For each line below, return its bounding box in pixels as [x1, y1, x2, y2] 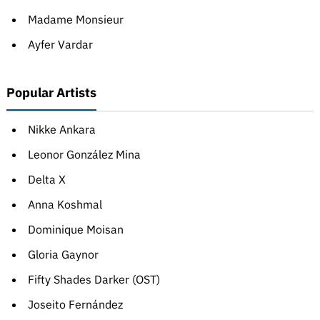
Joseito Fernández [27, 297, 123, 312]
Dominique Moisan [27, 222, 124, 237]
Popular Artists [6, 84, 96, 101]
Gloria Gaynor [27, 247, 99, 262]
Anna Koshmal [27, 197, 102, 212]
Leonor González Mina [27, 147, 141, 162]
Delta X [27, 172, 66, 187]
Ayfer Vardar [27, 37, 93, 52]
